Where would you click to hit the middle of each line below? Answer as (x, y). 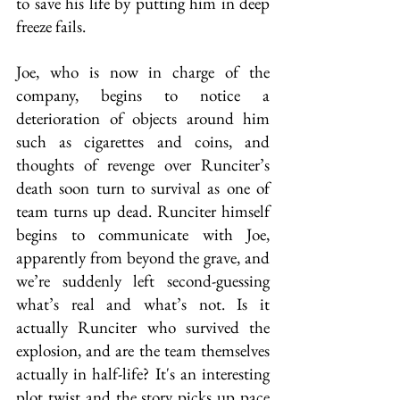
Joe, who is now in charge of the (143, 72)
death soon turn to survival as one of (143, 188)
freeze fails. (51, 26)
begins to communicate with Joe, (143, 234)
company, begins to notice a (143, 95)
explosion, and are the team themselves (143, 350)
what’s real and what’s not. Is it (143, 304)
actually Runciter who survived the (143, 327)
